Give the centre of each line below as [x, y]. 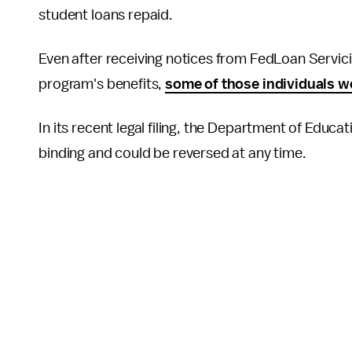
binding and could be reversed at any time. [172, 153]
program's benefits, [102, 84]
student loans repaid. [107, 15]
